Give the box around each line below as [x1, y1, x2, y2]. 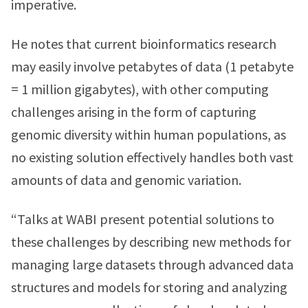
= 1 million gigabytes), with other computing [11, 80, 269, 98]
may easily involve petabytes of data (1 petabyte [11, 58, 294, 75]
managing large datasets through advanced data [11, 256, 294, 273]
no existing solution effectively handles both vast [11, 148, 294, 166]
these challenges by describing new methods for [11, 233, 291, 250]
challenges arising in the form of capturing [11, 103, 256, 120]
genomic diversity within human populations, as [11, 126, 286, 143]
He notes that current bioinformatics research [11, 35, 276, 52]
